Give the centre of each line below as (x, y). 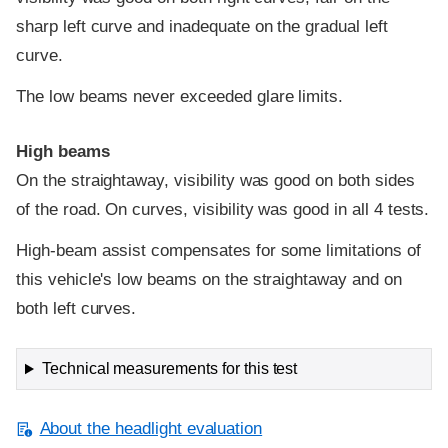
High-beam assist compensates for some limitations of (218, 251)
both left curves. (76, 309)
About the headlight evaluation (151, 429)
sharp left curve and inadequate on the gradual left (202, 26)
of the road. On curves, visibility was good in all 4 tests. (223, 209)
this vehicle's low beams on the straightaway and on (209, 280)
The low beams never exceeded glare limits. (180, 97)
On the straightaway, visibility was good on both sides (215, 180)
